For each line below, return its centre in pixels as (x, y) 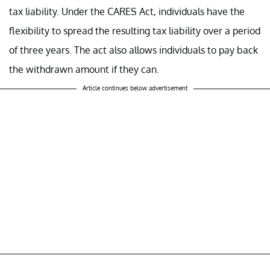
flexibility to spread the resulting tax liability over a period (135, 31)
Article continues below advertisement (135, 88)
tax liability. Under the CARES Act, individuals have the (127, 12)
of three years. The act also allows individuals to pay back (133, 50)
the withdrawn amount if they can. (85, 70)
